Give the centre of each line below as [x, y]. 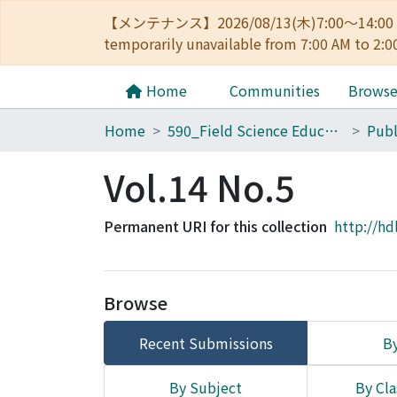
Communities [275, 90]
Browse [136, 303]
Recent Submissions [206, 343]
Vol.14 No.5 [199, 187]
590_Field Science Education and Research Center [331, 130]
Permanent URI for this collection [215, 226]
